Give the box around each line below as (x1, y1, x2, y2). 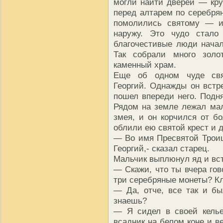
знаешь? (113, 196, 147, 206)
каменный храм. (113, 60, 176, 70)
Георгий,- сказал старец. (113, 143, 210, 154)
